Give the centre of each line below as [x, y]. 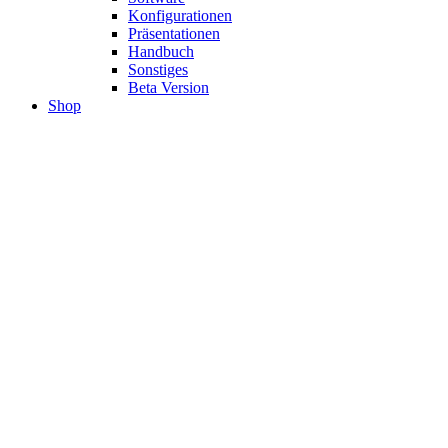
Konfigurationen [180, 15]
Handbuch [161, 51]
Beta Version [168, 87]
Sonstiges [158, 69]
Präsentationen [174, 33]
